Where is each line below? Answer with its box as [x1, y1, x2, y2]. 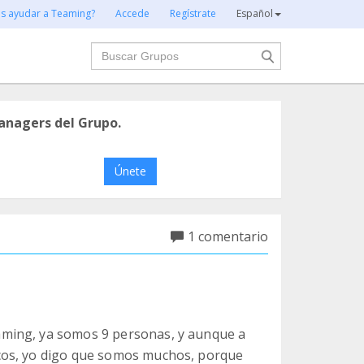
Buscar [89, 41, 133, 59]
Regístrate [170, 6, 216, 20]
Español [236, 6, 273, 20]
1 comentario [188, 227, 268, 245]
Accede [115, 6, 149, 20]
